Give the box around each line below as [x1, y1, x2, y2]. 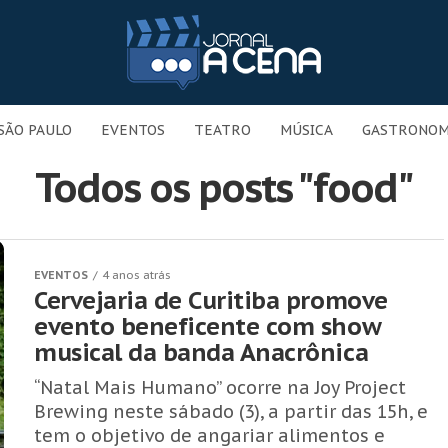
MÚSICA [280, 121, 333, 139]
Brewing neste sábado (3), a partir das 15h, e [34, 400, 428, 423]
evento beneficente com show [34, 311, 381, 342]
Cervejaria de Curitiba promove [34, 285, 388, 316]
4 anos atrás [102, 268, 171, 282]
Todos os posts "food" [35, 161, 413, 213]
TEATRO [194, 121, 251, 139]
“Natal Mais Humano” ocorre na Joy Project [34, 376, 406, 399]
